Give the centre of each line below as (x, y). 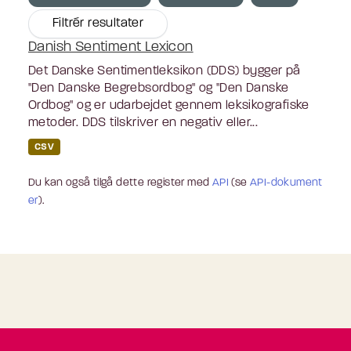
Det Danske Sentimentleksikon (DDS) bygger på (165, 71)
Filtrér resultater (98, 23)
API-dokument (286, 183)
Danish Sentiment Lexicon (111, 47)
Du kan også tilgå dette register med (120, 183)
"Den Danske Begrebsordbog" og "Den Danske (159, 88)
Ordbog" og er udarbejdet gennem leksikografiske (169, 105)
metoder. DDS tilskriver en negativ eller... (143, 123)
